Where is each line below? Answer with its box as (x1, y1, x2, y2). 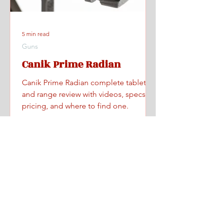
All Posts (7, 205, 33, 214)
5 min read (22, 30, 49, 37)
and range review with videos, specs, (22, 90, 147, 99)
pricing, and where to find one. (22, 101, 128, 110)
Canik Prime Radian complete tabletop (22, 78, 156, 87)
